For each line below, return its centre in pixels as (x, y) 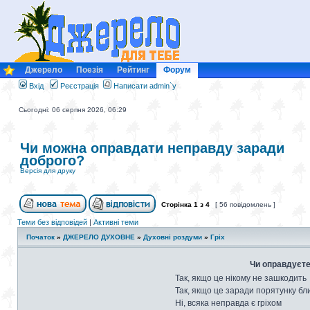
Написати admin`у (145, 86)
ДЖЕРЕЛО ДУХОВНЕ (99, 237)
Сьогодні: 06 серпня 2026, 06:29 (73, 110)
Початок (40, 237)
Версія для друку (48, 171)
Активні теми (116, 222)
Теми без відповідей (52, 222)
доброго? (52, 161)
